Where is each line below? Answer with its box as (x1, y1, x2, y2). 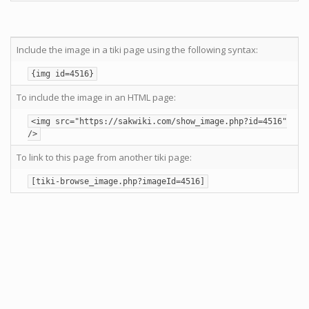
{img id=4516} (31, 69, 94, 79)
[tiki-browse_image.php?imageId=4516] (31, 177, 205, 186)
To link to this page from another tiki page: (17, 151, 192, 163)
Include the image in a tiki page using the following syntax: (17, 43, 258, 56)
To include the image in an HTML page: (17, 91, 176, 103)
